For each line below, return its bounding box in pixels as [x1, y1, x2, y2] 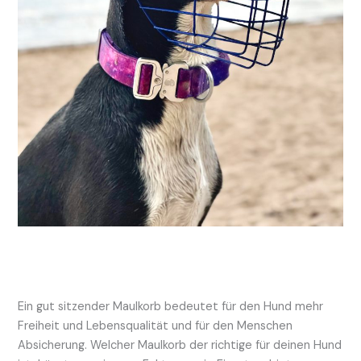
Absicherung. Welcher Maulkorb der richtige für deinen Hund [18, 338, 342, 354]
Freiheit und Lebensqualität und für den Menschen [18, 318, 293, 334]
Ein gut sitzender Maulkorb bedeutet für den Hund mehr [18, 299, 324, 315]
